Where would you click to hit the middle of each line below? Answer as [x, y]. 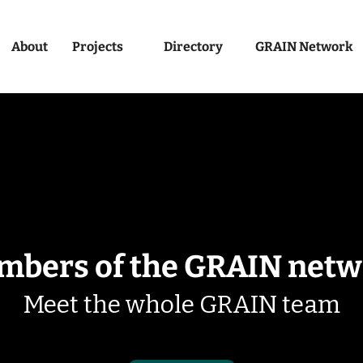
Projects [98, 46]
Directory [193, 46]
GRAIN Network [304, 46]
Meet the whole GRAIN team [181, 305]
